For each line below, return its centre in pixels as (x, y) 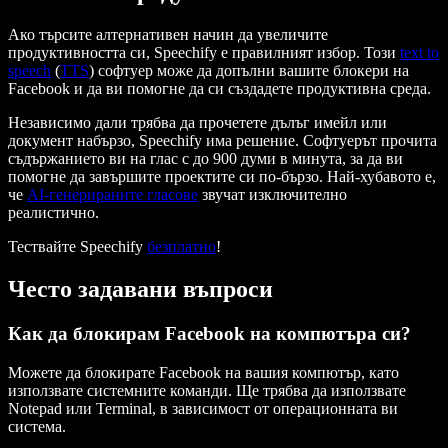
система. (37, 426)
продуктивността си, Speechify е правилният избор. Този (204, 53)
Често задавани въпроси (140, 289)
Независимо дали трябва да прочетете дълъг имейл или (197, 123)
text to (419, 53)
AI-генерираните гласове (112, 195)
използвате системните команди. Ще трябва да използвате (207, 390)
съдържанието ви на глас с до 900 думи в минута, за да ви (205, 159)
